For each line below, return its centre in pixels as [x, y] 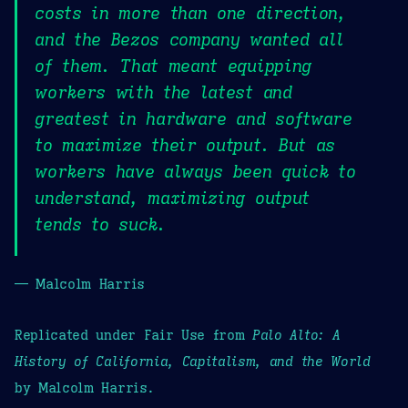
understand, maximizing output [172, 198]
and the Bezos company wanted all [189, 40]
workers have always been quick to [195, 172]
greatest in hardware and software [194, 119]
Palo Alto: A [296, 334]
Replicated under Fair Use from [134, 334]
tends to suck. [100, 224]
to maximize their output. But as [185, 145]
